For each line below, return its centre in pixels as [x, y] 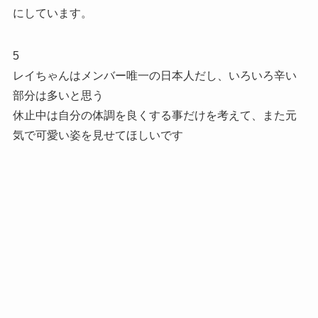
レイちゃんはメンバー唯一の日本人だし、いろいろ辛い [154, 75]
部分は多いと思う [58, 95]
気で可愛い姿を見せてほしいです [98, 135]
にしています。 [52, 13]
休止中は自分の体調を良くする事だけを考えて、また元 [154, 115]
